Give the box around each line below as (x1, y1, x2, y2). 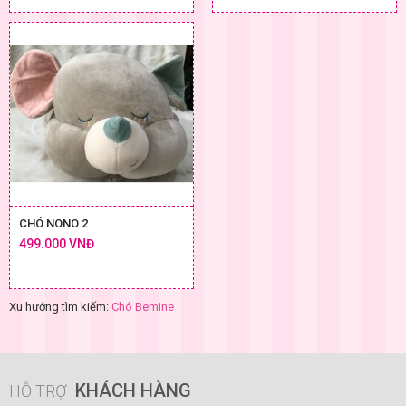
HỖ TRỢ (9, 381, 71, 401)
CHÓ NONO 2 (19, 216, 88, 230)
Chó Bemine (111, 299, 174, 314)
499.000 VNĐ (19, 236, 94, 251)
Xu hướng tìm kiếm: (9, 299, 111, 314)
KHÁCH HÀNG (75, 379, 191, 401)
